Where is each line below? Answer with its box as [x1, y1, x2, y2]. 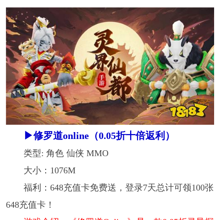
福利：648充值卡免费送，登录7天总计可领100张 [23, 183, 214, 193]
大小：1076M [23, 165, 76, 176]
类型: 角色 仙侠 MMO [23, 148, 109, 159]
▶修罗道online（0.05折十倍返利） [23, 130, 175, 141]
